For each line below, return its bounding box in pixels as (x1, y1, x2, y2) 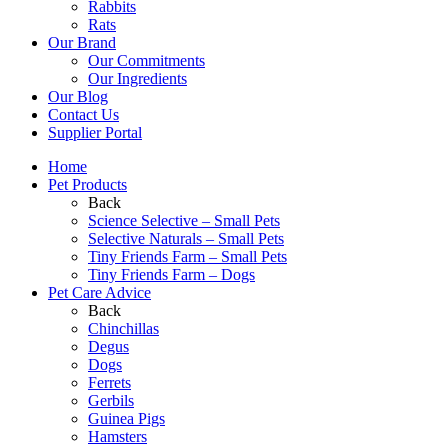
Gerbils (88, 391, 134, 409)
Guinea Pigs (88, 409, 165, 427)
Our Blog (48, 87, 108, 105)
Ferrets (88, 373, 131, 391)
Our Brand (48, 33, 116, 51)
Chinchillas (88, 319, 159, 337)
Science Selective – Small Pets (88, 211, 280, 229)
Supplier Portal (48, 123, 142, 141)
